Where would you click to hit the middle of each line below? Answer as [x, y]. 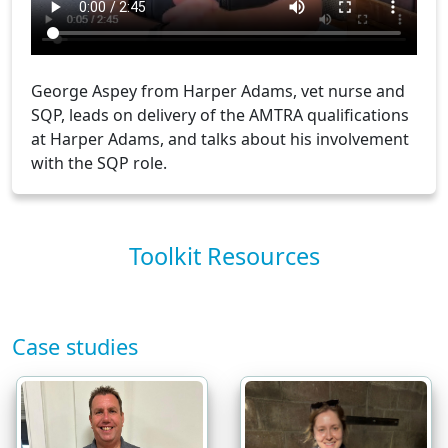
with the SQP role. [99, 162]
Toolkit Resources [224, 255]
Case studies [75, 346]
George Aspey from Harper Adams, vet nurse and [218, 90]
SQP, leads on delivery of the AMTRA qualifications [220, 114]
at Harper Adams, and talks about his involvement [220, 138]
